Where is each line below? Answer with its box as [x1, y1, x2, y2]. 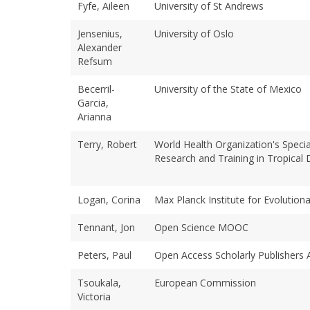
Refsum [77, 54, 112, 68]
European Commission [154, 275, 256, 289]
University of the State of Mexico [154, 82, 302, 95]
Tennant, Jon [77, 220, 135, 234]
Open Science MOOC [154, 220, 248, 234]
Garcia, [77, 95, 109, 109]
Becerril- [77, 82, 115, 95]
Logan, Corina [77, 192, 140, 206]
